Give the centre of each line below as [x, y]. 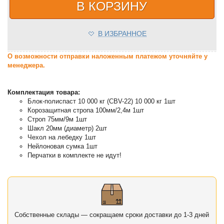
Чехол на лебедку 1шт [62, 137]
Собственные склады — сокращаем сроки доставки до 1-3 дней [112, 214]
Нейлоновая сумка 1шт [63, 146]
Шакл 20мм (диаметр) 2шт [67, 128]
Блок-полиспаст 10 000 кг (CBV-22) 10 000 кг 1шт [102, 101]
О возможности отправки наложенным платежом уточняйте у [108, 56]
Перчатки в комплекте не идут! [75, 155]
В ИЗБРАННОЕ [122, 33]
